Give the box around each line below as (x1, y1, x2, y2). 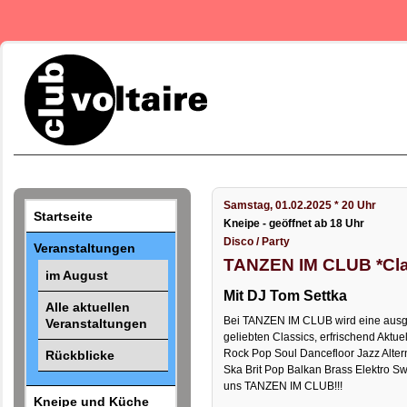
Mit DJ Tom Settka (223, 287, 348, 303)
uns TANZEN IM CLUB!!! (223, 380, 343, 393)
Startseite (34, 209, 94, 224)
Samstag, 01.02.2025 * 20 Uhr (223, 199, 377, 213)
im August (45, 267, 108, 283)
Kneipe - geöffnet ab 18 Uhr (223, 217, 365, 231)
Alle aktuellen (45, 299, 130, 314)
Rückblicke (45, 347, 114, 362)
